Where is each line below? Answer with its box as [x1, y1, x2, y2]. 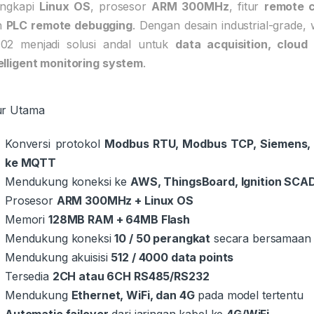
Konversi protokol [5, 136, 105, 151]
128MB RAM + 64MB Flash [48, 212, 190, 226]
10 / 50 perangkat [114, 231, 211, 245]
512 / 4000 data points [111, 250, 234, 264]
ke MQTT [5, 155, 57, 170]
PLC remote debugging [6, 18, 132, 32]
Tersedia [5, 268, 53, 283]
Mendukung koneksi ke [5, 174, 131, 189]
